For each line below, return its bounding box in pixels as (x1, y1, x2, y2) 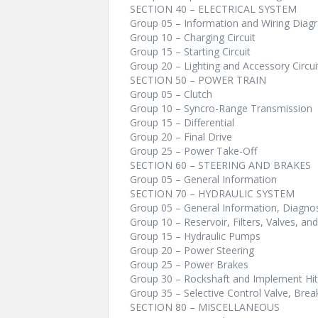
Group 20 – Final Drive (130, 130, 232, 143)
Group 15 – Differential (130, 116, 234, 129)
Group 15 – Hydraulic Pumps (130, 229, 261, 243)
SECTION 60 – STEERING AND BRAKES (130, 158, 311, 172)
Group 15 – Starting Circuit (130, 45, 251, 58)
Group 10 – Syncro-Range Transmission (130, 102, 312, 115)
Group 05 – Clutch (130, 87, 212, 101)
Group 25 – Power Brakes (130, 258, 248, 271)
